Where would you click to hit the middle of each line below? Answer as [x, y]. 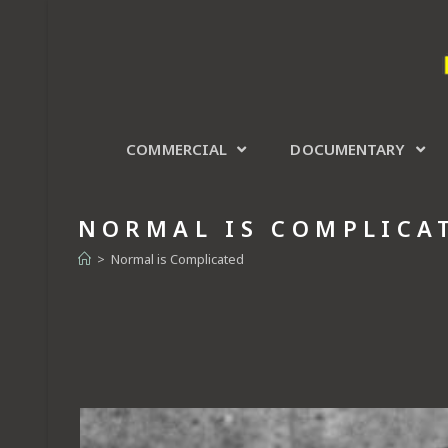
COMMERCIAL [179, 148]
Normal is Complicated [177, 258]
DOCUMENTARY [350, 148]
